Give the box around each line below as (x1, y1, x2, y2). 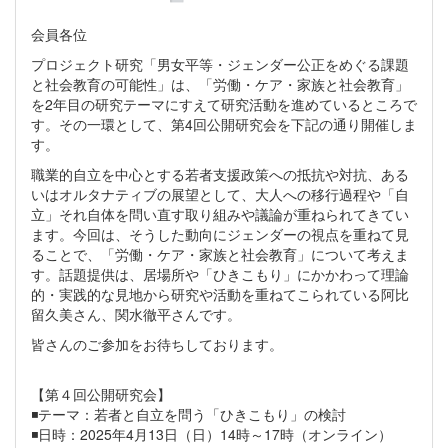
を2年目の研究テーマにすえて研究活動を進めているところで (31, 94, 417, 115)
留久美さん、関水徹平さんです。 (31, 304, 241, 325)
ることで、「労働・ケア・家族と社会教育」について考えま (31, 244, 409, 265)
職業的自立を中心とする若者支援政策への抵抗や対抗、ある (31, 164, 409, 185)
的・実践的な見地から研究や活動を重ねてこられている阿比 (31, 284, 409, 305)
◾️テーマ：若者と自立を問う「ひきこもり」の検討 (31, 404, 360, 425)
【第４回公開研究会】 (31, 384, 171, 405)
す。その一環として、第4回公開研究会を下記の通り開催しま (31, 114, 417, 135)
